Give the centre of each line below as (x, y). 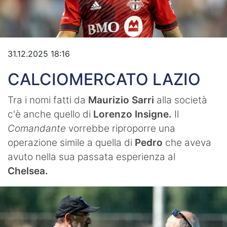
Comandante (38, 129)
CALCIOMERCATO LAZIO (104, 80)
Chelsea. (29, 171)
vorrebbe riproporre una (122, 129)
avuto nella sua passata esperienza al (91, 157)
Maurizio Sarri (121, 100)
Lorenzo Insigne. (133, 115)
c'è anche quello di (50, 115)
